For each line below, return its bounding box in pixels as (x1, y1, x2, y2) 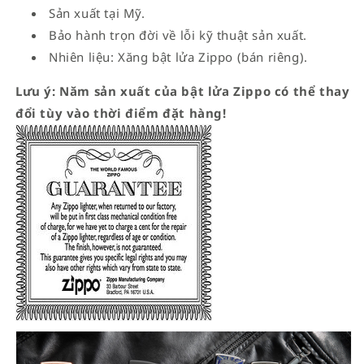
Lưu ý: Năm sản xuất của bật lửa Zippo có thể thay (15, 82, 350, 99)
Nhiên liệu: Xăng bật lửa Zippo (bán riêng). (49, 48, 308, 65)
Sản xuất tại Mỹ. (49, 4, 145, 21)
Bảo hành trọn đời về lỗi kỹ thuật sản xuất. (49, 26, 307, 43)
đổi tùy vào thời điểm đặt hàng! (15, 104, 227, 121)
